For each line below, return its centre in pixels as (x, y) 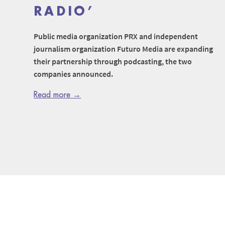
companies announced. (74, 74)
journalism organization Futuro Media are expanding (124, 49)
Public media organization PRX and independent (116, 36)
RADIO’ (64, 12)
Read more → (58, 95)
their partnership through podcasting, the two (113, 62)
